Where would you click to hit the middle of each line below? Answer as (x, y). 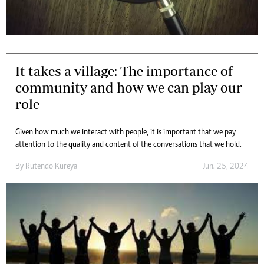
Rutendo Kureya (51, 166)
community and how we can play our (129, 87)
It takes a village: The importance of (124, 71)
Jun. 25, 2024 (226, 166)
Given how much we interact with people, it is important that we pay (126, 132)
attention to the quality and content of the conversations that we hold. (128, 145)
